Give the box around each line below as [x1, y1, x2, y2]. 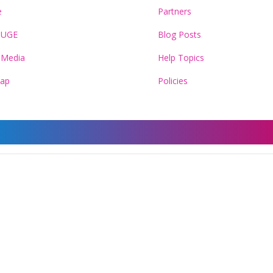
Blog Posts [158, 29, 201, 40]
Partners [158, 5, 191, 17]
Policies [158, 75, 188, 87]
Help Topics [158, 52, 204, 63]
